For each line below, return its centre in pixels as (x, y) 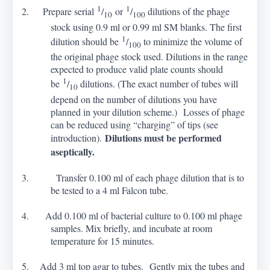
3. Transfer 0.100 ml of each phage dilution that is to (133, 177)
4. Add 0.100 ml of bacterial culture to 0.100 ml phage (132, 215)
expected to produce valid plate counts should (137, 69)
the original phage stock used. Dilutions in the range (149, 57)
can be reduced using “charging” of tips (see (135, 124)
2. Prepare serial (60, 11)
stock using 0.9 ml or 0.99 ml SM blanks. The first (146, 27)
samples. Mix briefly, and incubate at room (132, 228)
